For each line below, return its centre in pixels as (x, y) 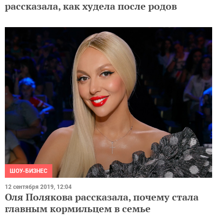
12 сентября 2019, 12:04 (38, 187)
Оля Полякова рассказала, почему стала (102, 197)
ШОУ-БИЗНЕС (29, 171)
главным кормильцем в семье (78, 208)
